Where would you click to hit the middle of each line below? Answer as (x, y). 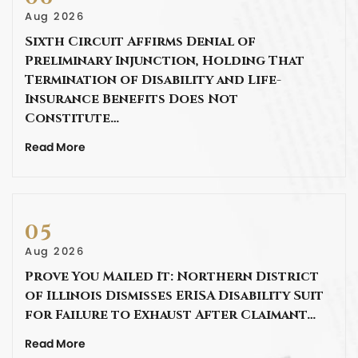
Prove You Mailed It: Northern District (172, 277)
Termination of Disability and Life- (153, 80)
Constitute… (72, 119)
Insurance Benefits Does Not (131, 99)
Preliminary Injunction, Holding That (165, 61)
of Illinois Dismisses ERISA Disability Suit (174, 296)
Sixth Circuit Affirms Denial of (140, 42)
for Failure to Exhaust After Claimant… (170, 315)
